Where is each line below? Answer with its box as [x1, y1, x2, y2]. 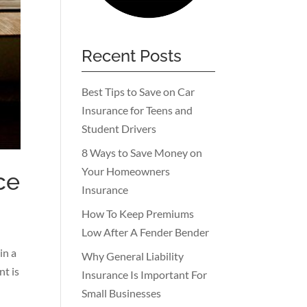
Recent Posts [82, 45, 182, 66]
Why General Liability [82, 249, 184, 262]
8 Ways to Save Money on [82, 145, 203, 159]
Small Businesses [82, 286, 162, 299]
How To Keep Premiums [82, 206, 195, 220]
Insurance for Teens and [82, 103, 193, 116]
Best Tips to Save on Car [82, 84, 195, 98]
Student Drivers [82, 121, 157, 135]
